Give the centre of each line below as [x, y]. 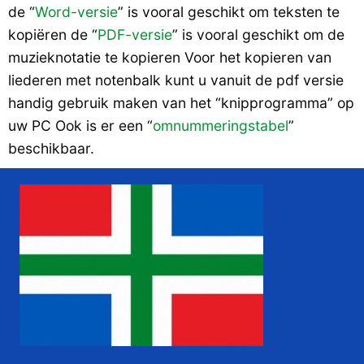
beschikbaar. [51, 148]
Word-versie [76, 12]
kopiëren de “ [53, 35]
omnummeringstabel [221, 126]
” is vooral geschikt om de [258, 35]
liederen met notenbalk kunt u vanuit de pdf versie [176, 80]
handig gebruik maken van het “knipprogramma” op [181, 103]
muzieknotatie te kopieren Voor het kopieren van [170, 57]
